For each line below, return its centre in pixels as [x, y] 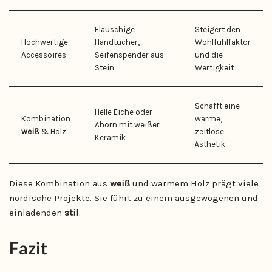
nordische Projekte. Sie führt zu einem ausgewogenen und [134, 198]
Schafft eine [217, 106]
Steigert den [218, 29]
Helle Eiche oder [124, 112]
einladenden [37, 212]
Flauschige [115, 29]
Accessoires [44, 55]
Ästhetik [210, 144]
